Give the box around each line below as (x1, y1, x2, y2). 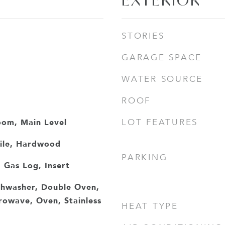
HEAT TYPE (122, 201, 178, 211)
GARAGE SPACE (122, 52, 202, 63)
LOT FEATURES (122, 117, 198, 128)
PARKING (122, 152, 168, 163)
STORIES (122, 31, 165, 41)
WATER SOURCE (122, 74, 203, 84)
